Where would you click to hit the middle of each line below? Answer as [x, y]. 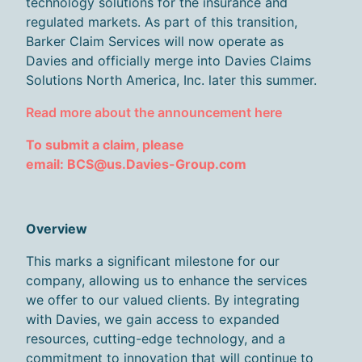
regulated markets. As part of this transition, [162, 22]
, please [160, 145]
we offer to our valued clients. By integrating [163, 300]
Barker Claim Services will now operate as [155, 42]
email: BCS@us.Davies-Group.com [138, 164]
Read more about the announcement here [154, 113]
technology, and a [229, 339]
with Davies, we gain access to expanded [153, 320]
